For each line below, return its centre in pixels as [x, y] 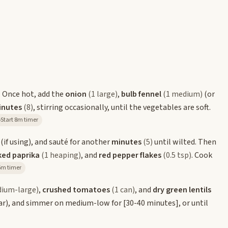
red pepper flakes [130, 155]
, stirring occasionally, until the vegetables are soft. [122, 107]
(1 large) [103, 94]
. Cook [202, 155]
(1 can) [123, 190]
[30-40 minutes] [151, 203]
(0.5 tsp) [177, 155]
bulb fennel [141, 94]
